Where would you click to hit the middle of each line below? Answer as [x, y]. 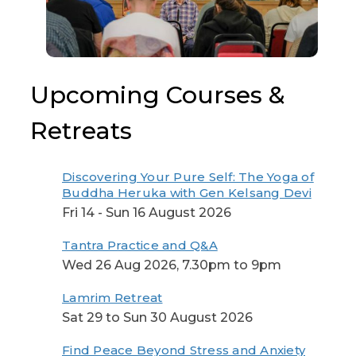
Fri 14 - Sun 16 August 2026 [147, 213]
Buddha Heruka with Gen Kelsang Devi [187, 193]
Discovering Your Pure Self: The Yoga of [188, 177]
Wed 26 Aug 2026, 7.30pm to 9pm [172, 265]
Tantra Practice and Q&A [140, 246]
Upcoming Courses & [158, 95]
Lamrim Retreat [112, 298]
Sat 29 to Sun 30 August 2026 [157, 318]
